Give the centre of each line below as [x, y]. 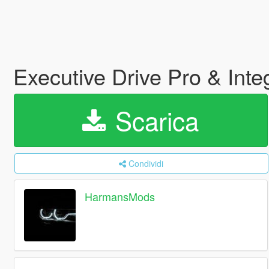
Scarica [154, 120]
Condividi [146, 163]
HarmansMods [120, 197]
